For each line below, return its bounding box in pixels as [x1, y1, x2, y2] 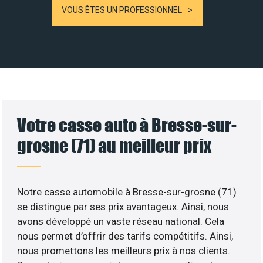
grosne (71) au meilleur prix [17, 134, 212, 156]
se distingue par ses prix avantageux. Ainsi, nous [17, 200, 230, 213]
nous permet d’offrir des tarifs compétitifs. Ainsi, [17, 230, 234, 242]
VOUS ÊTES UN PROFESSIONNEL [62, 5, 182, 15]
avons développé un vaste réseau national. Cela [17, 215, 225, 227]
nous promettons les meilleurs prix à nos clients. [17, 244, 231, 257]
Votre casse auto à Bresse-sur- [17, 113, 237, 136]
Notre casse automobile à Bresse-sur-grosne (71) [17, 186, 237, 198]
